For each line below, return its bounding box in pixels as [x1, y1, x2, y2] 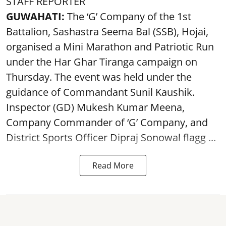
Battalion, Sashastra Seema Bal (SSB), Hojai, [6, 24, 208, 38]
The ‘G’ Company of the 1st [67, 9, 191, 23]
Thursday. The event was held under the [6, 70, 192, 84]
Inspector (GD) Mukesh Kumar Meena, [6, 100, 185, 114]
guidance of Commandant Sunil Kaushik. [6, 85, 195, 99]
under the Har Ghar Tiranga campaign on [6, 54, 197, 69]
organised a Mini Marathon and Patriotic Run [6, 39, 214, 53]
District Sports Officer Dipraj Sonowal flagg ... [6, 130, 216, 144]
